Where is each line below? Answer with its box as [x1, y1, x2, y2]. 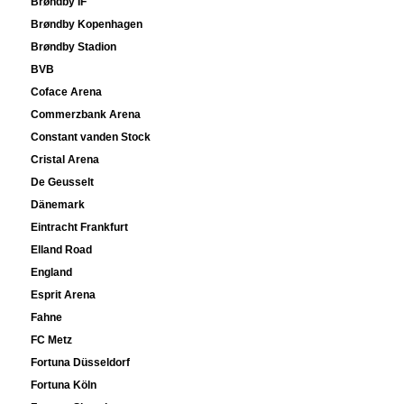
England [31, 266, 73, 280]
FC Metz [31, 334, 73, 347]
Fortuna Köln [31, 379, 97, 392]
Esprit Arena [31, 289, 96, 302]
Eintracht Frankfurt [31, 221, 129, 234]
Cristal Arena [31, 153, 100, 167]
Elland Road [31, 243, 93, 257]
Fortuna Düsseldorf [31, 356, 131, 370]
